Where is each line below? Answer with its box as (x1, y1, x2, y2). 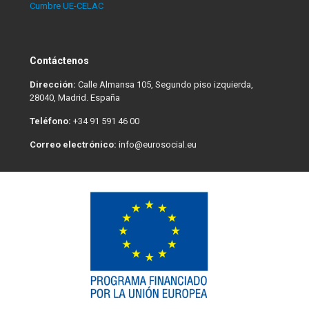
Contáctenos (29, 55, 89, 66)
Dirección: (29, 79, 76, 90)
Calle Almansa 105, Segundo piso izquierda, (75, 79, 253, 90)
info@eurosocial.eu (116, 139, 197, 150)
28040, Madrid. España (29, 92, 120, 103)
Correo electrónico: (29, 139, 117, 150)
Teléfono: (29, 116, 71, 126)
